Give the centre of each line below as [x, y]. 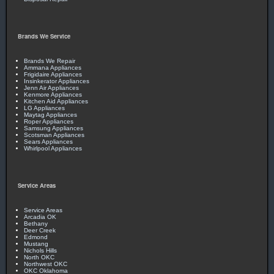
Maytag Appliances [50, 114]
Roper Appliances [49, 121]
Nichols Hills [40, 250]
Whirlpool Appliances [53, 148]
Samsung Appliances [54, 128]
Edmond [36, 237]
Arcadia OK [40, 217]
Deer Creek [40, 230]
